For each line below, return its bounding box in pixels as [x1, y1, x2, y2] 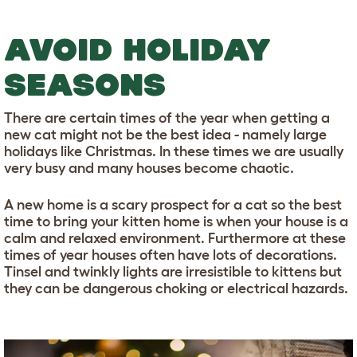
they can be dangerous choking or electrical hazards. [4, 280, 348, 296]
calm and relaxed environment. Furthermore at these [4, 229, 346, 246]
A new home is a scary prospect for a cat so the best [4, 196, 342, 213]
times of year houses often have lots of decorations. [4, 246, 337, 263]
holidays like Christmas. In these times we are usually [4, 143, 343, 159]
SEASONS [4, 66, 166, 102]
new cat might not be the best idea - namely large [4, 126, 327, 143]
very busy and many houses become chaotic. [4, 159, 294, 176]
